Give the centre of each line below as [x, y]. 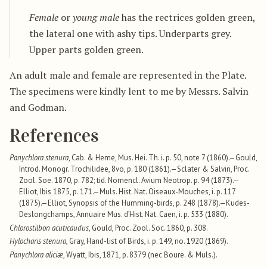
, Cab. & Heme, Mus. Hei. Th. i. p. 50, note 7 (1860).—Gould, [163, 157]
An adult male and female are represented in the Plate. [128, 75]
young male [96, 17]
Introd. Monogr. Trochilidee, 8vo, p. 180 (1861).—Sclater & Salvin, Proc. [134, 169]
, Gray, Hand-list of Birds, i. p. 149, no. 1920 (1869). [147, 241]
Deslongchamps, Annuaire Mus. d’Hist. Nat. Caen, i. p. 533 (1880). [124, 214]
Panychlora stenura [39, 157]
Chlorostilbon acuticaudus [49, 228]
